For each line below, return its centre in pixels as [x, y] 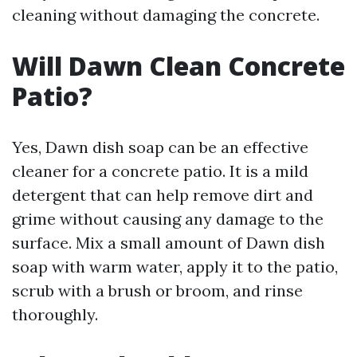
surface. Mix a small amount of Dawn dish [169, 243]
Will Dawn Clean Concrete [178, 66]
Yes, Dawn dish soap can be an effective [160, 147]
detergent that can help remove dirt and [163, 195]
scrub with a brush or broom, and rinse [157, 290]
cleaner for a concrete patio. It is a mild [160, 171]
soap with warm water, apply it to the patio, [175, 267]
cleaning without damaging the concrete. [166, 15]
